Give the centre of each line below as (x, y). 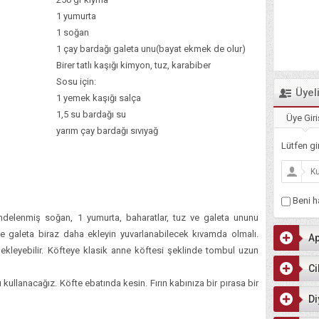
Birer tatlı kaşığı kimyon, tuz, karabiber (134, 65)
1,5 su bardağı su (91, 114)
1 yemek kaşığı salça (99, 98)
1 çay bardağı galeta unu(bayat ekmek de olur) (151, 48)
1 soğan (73, 32)
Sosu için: (76, 81)
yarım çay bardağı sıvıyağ (107, 130)
